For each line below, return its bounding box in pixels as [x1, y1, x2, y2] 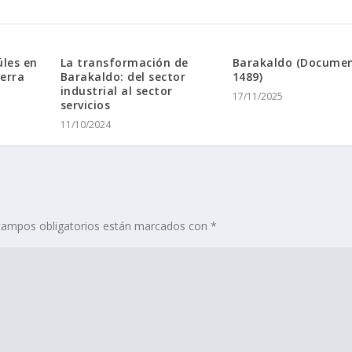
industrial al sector [60, 83, 173, 99]
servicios [60, 97, 111, 113]
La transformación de [60, 55, 189, 71]
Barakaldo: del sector [60, 69, 186, 85]
